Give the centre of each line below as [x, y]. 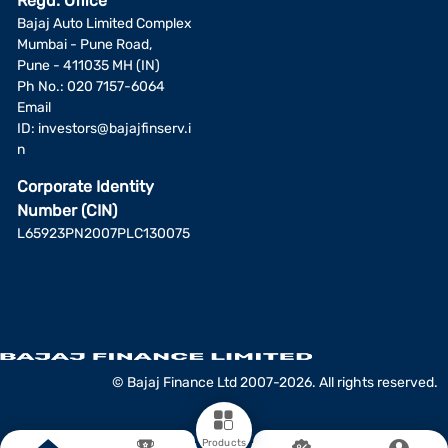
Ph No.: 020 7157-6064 [91, 86]
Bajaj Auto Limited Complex [104, 23]
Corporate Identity [85, 186]
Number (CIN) [67, 210]
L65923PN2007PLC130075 [103, 233]
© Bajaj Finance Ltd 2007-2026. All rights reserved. [275, 382]
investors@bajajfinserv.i [114, 128]
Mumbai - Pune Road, [84, 44]
